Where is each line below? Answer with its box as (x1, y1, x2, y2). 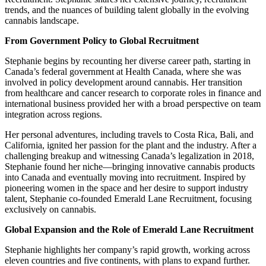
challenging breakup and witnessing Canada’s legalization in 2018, (5, 150, 254, 161)
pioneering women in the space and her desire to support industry (5, 182, 248, 193)
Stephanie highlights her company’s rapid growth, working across (5, 244, 250, 255)
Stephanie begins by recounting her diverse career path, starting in (5, 55, 251, 66)
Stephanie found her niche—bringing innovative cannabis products (5, 161, 255, 172)
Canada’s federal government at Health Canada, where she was (5, 66, 241, 77)
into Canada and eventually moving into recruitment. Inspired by (5, 172, 246, 182)
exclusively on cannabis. (5, 204, 96, 214)
